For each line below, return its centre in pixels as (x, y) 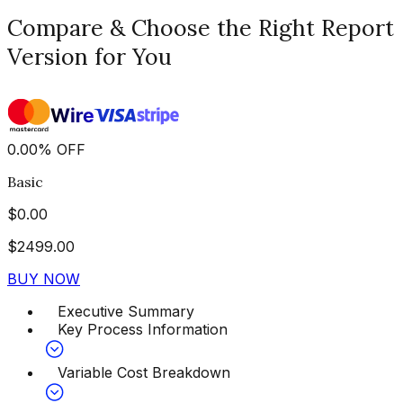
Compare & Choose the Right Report (201, 27)
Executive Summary (126, 311)
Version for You (90, 56)
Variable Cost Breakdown (144, 372)
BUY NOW (44, 278)
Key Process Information (143, 329)
